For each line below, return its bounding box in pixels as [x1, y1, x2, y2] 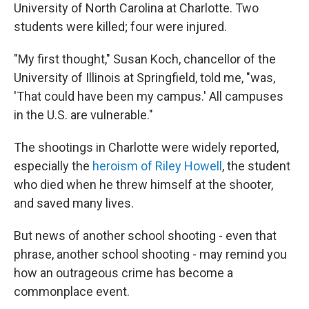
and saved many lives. [14, 196, 134, 210]
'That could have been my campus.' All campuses [14, 89, 283, 103]
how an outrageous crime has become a [14, 266, 233, 280]
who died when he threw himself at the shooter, [14, 177, 273, 192]
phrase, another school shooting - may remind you [14, 247, 287, 261]
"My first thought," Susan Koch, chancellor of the [14, 52, 276, 66]
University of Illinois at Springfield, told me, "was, [14, 70, 275, 85]
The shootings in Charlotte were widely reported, [14, 140, 279, 154]
